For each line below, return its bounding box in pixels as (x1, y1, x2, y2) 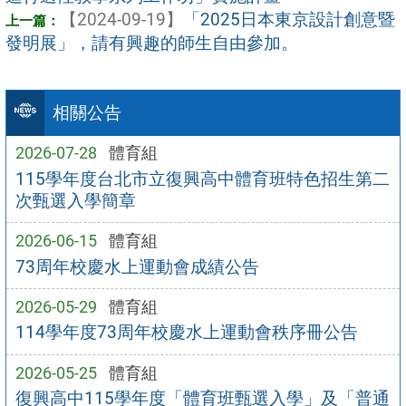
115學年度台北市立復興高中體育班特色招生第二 (14, 168, 390, 189)
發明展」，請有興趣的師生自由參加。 (5, 32, 298, 53)
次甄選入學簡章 (14, 189, 136, 211)
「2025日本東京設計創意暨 (183, 8, 395, 30)
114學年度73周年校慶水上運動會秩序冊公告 (14, 322, 358, 343)
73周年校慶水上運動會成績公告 (14, 256, 259, 277)
